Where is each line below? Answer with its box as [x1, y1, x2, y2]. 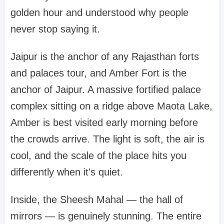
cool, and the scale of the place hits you [10, 149, 186, 161]
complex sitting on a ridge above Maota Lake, [10, 100, 212, 111]
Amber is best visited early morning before [10, 116, 198, 128]
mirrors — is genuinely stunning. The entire [10, 210, 201, 221]
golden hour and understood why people [10, 6, 188, 18]
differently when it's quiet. [10, 166, 123, 177]
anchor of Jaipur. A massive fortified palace [10, 83, 201, 95]
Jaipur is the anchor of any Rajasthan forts [10, 50, 199, 62]
